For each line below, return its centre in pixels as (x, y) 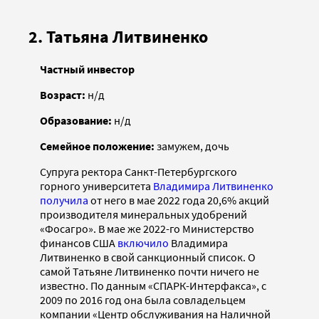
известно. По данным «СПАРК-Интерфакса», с (153, 286)
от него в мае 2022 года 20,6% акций (179, 200)
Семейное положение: (97, 146)
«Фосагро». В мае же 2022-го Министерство (147, 229)
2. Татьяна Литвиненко (118, 37)
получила (64, 200)
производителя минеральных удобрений (143, 215)
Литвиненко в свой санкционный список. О (148, 257)
